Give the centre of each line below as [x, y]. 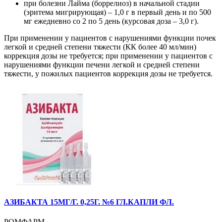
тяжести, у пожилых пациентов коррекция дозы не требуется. [108, 74]
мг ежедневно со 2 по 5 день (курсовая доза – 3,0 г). [111, 21]
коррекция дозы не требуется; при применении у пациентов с [108, 56]
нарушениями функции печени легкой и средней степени [102, 65]
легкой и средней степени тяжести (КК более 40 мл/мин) [100, 47]
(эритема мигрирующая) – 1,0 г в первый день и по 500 [117, 12]
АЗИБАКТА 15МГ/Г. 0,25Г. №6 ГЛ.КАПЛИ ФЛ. [89, 202]
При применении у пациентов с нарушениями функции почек [110, 38]
